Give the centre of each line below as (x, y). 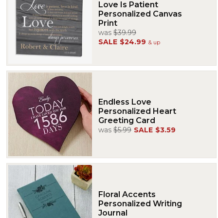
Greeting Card (127, 120)
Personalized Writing (140, 203)
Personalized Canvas (140, 14)
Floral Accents (127, 194)
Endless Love (125, 102)
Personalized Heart (137, 111)
